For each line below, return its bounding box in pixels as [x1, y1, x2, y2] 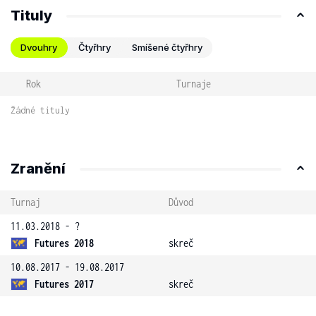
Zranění [11, 160, 66, 177]
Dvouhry [20, 42, 57, 53]
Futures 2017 [35, 278, 94, 290]
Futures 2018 [35, 237, 94, 249]
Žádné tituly [11, 105, 70, 116]
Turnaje [176, 78, 211, 90]
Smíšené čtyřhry [132, 42, 202, 53]
